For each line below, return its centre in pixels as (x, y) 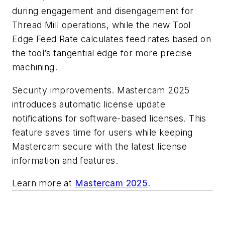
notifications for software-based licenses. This (109, 118)
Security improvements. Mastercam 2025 (101, 90)
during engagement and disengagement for (103, 11)
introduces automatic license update (89, 104)
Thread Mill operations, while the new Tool (101, 25)
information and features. (65, 160)
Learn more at (43, 183)
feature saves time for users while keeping (102, 132)
